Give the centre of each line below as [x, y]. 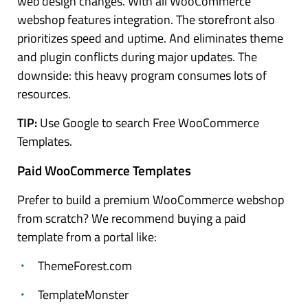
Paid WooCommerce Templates [104, 170]
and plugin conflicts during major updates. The [137, 57]
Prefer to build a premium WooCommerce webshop [151, 200]
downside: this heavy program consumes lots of [142, 76]
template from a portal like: [87, 237]
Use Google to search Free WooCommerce [150, 123]
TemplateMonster [83, 295]
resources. [44, 94]
